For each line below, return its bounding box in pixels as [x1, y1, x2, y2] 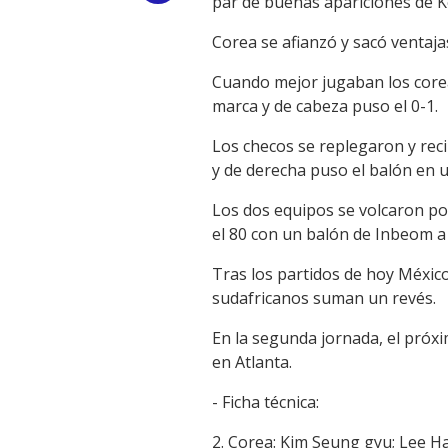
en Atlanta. [212, 351, 292, 373]
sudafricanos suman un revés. [212, 287, 436, 309]
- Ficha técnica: [212, 391, 319, 413]
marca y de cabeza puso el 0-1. [212, 95, 438, 117]
